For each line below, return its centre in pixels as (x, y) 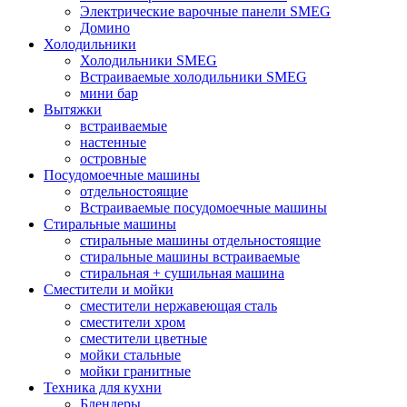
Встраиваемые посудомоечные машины (203, 207)
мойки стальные (130, 354)
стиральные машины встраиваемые (190, 256)
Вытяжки (73, 109)
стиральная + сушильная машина (182, 273)
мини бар (109, 93)
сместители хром (133, 322)
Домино (105, 27)
